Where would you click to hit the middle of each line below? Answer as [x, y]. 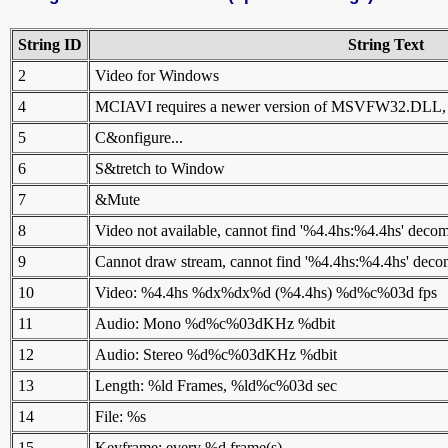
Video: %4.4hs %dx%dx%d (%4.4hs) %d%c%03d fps [266, 292]
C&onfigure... [139, 137]
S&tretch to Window [160, 168]
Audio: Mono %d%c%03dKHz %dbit [215, 323]
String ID [50, 44]
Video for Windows [157, 75]
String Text [385, 44]
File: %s [120, 416]
